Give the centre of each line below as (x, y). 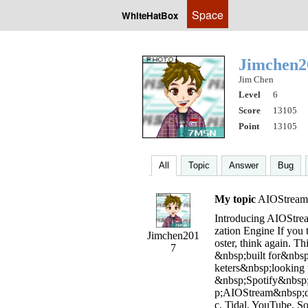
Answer (244, 165)
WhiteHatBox (150, 15)
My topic (235, 199)
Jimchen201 (173, 235)
